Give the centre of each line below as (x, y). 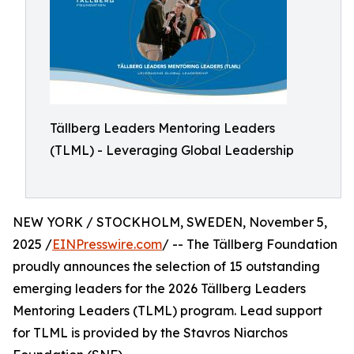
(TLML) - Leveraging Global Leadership (172, 150)
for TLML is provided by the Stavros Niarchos (150, 333)
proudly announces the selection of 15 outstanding (166, 266)
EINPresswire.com (107, 244)
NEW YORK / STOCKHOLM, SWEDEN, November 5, (170, 222)
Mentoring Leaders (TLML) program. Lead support (168, 311)
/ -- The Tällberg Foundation (250, 244)
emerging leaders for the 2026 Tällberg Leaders (159, 288)
